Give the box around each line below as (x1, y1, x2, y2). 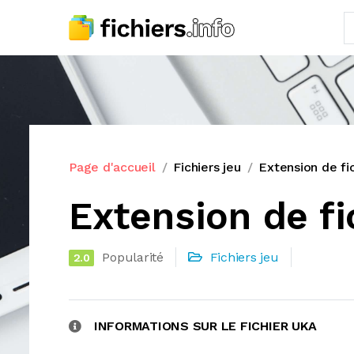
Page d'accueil (69, 160, 156, 175)
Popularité (102, 250, 164, 265)
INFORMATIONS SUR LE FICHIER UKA (93, 318, 317, 333)
